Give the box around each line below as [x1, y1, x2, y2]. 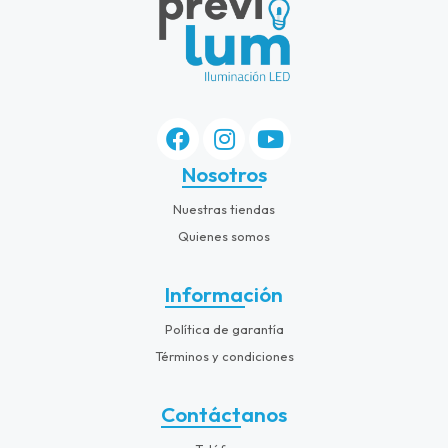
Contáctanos [161, 400, 287, 427]
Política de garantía [164, 320, 284, 337]
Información [165, 280, 283, 307]
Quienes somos [178, 227, 270, 244]
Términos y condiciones [154, 347, 294, 364]
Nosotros [181, 160, 267, 187]
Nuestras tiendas [173, 200, 275, 217]
